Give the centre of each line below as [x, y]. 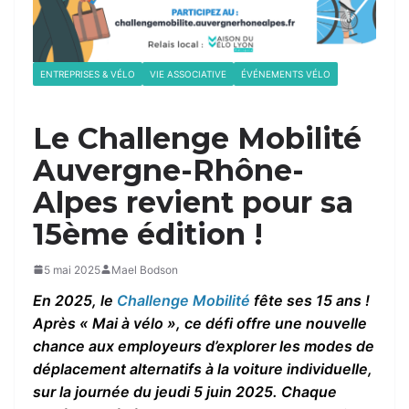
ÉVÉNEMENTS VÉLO [286, 73]
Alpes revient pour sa [193, 202]
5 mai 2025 [72, 269]
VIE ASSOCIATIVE [188, 73]
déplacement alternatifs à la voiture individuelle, [203, 368]
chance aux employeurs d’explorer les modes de [204, 346]
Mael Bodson [145, 269]
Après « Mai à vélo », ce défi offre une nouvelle [200, 323]
